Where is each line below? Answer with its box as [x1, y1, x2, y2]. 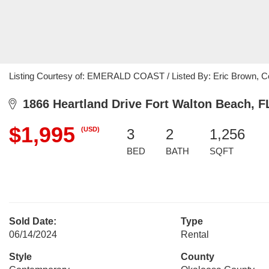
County [180, 252, 214, 262]
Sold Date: [9, 216, 56, 226]
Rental [180, 229, 209, 240]
